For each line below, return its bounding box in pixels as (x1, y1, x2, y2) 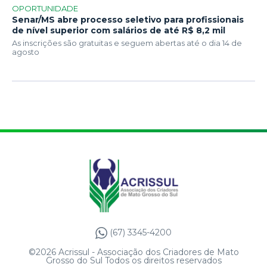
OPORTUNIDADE (12, 4, 78, 14)
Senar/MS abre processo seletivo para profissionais (12, 14, 244, 26)
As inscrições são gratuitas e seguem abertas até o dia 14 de (12, 38, 242, 48)
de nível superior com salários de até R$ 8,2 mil (12, 25, 225, 36)
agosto (12, 47, 39, 57)
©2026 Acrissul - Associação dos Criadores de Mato (28, 247, 239, 258)
